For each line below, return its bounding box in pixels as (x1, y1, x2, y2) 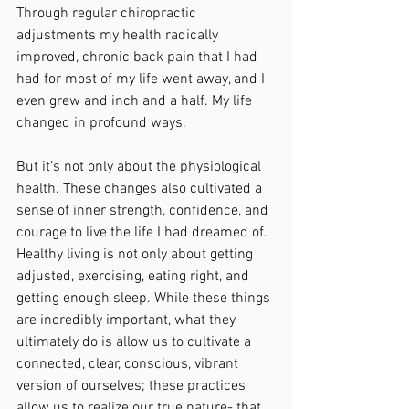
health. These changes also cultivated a (16, 180, 266, 198)
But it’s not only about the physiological (16, 158, 265, 176)
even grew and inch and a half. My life (16, 92, 256, 110)
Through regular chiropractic (16, 5, 200, 23)
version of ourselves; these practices (16, 377, 249, 395)
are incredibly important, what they (16, 311, 239, 330)
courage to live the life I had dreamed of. (16, 224, 271, 242)
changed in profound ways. (16, 114, 186, 132)
